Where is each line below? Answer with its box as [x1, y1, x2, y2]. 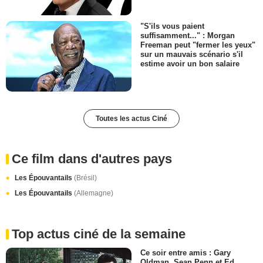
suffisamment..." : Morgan [140, 31, 235, 40]
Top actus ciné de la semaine [12, 227, 186, 242]
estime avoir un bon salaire [140, 59, 240, 69]
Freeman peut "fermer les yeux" [140, 41, 255, 50]
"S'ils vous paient [140, 21, 204, 31]
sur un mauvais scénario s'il [140, 50, 243, 59]
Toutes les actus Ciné [96, 114, 167, 123]
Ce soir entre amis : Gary [140, 248, 231, 258]
